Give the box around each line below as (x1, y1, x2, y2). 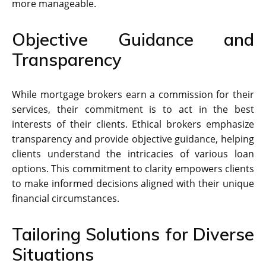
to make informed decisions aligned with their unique (12, 176, 254, 190)
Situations (12, 243, 94, 265)
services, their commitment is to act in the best (12, 102, 254, 116)
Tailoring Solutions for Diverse (12, 223, 254, 245)
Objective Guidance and (12, 28, 254, 50)
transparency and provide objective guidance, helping (12, 132, 254, 145)
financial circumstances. (12, 191, 119, 205)
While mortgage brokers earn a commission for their (12, 87, 254, 101)
